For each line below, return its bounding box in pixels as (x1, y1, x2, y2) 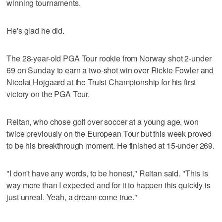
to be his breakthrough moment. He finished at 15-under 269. (6, 139, 215, 151)
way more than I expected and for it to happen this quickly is (6, 179, 211, 191)
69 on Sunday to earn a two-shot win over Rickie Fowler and (6, 64, 214, 76)
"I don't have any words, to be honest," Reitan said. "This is (6, 167, 208, 179)
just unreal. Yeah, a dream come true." (6, 191, 138, 203)
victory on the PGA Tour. (6, 88, 90, 100)
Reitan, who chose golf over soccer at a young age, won (6, 115, 199, 127)
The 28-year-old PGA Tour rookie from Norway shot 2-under (6, 52, 212, 64)
